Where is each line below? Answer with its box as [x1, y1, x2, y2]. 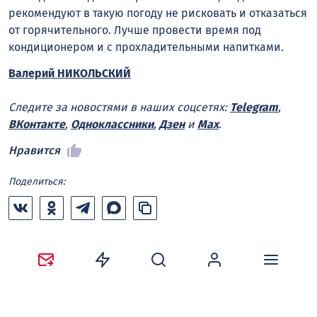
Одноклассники [71, 117, 154, 132]
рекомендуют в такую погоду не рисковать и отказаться [8, 6, 307, 21]
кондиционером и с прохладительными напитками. [8, 40, 284, 54]
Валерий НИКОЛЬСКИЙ [8, 67, 131, 81]
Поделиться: [8, 175, 65, 188]
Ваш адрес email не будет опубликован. [8, 254, 221, 268]
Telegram [230, 100, 278, 115]
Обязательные [224, 254, 301, 268]
